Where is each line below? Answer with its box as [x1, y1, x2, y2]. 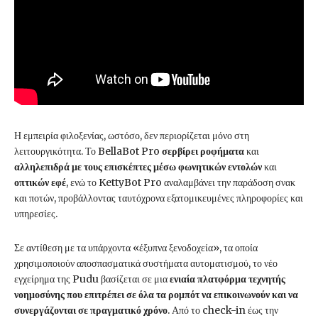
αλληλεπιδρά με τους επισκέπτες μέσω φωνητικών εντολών [14, 160, 264, 173]
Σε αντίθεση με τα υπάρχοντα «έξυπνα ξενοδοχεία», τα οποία [14, 241, 258, 254]
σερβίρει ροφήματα [162, 144, 246, 158]
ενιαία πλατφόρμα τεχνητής [170, 272, 285, 285]
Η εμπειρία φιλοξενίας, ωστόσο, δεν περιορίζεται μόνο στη [14, 128, 249, 142]
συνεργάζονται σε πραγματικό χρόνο [14, 303, 168, 317]
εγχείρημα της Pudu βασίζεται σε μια [14, 272, 170, 285]
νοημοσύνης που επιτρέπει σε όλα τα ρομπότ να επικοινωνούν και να [14, 287, 298, 301]
